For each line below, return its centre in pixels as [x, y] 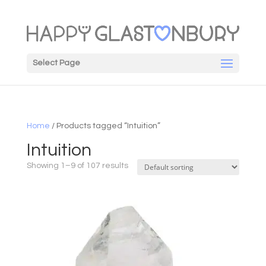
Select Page [56, 63]
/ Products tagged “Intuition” [105, 126]
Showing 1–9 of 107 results [77, 166]
